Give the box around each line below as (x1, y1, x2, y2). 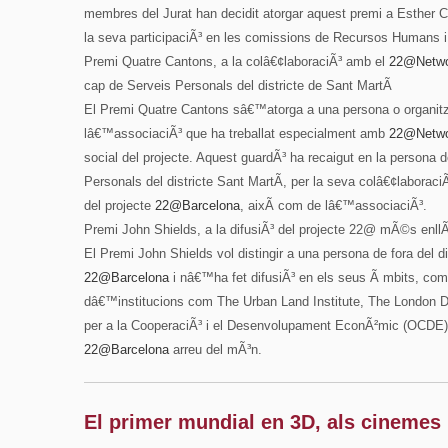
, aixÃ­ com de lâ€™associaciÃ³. (240, 198, 427, 213)
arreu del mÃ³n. (169, 342, 262, 357)
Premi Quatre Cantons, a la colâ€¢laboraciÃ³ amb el (84, 54, 389, 69)
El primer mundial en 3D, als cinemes (84, 411, 441, 433)
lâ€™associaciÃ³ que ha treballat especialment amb (84, 126, 389, 141)
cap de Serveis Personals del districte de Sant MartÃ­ (84, 78, 392, 93)
